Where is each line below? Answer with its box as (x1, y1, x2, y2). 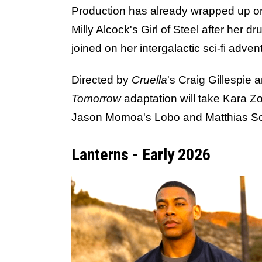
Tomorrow (71, 92, 124, 105)
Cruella (132, 73, 167, 86)
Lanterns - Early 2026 (71, 144, 211, 164)
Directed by (71, 73, 132, 86)
